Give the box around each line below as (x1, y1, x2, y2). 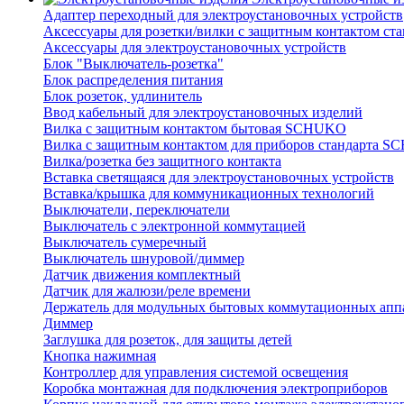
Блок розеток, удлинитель (43, 88, 202, 105)
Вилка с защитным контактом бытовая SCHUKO (43, 121, 346, 137)
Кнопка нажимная (43, 348, 156, 364)
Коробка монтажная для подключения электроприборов (43, 381, 388, 397)
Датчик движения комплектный (43, 267, 241, 283)
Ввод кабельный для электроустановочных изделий (43, 105, 363, 121)
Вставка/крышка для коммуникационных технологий (43, 186, 374, 202)
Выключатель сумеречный (43, 234, 207, 251)
